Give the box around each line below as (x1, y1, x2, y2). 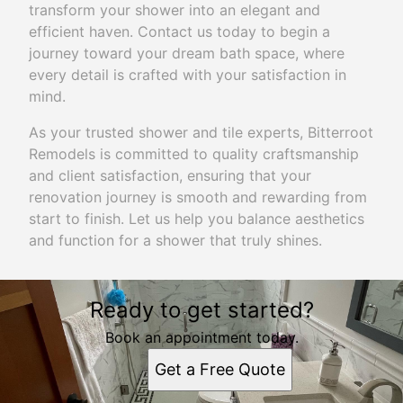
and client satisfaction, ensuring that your (29, 166, 311, 185)
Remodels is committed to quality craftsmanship (29, 145, 359, 164)
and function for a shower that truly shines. (29, 231, 322, 250)
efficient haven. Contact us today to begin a (29, 22, 330, 41)
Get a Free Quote (154, 360, 285, 380)
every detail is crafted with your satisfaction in (29, 66, 346, 85)
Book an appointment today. (104, 328, 299, 347)
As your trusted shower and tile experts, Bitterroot (29, 123, 373, 142)
